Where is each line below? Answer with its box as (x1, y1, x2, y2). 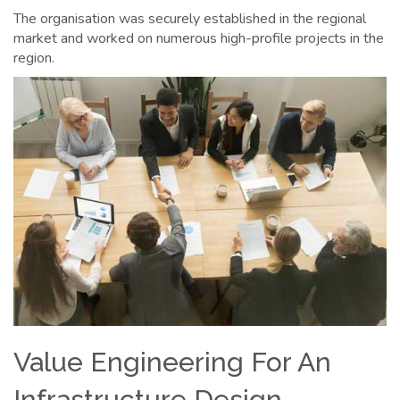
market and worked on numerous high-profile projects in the (13, 29, 384, 49)
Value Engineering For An (13, 346, 331, 378)
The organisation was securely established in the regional (13, 9, 366, 29)
